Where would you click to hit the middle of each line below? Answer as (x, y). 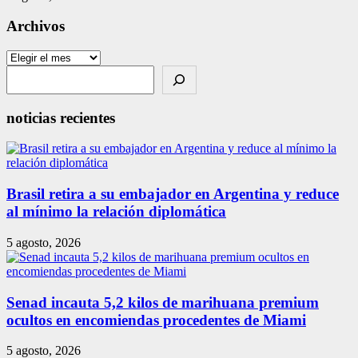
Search (24, 72)
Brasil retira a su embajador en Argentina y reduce (173, 194)
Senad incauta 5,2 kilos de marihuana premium (163, 302)
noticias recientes (61, 117)
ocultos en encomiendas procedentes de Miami (156, 320)
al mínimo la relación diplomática (116, 212)
